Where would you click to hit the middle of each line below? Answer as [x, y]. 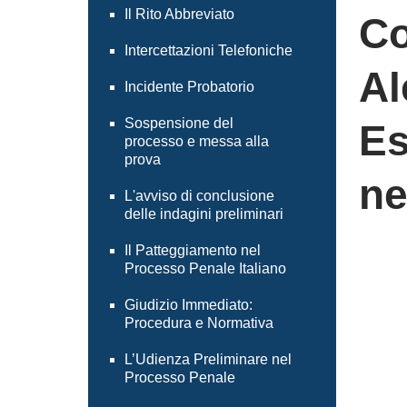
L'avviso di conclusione [199, 196]
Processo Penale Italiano [205, 268]
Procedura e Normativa [199, 323]
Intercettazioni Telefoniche [208, 50]
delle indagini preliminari [204, 214]
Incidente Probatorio [189, 87]
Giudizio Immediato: [189, 305]
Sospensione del [179, 123]
